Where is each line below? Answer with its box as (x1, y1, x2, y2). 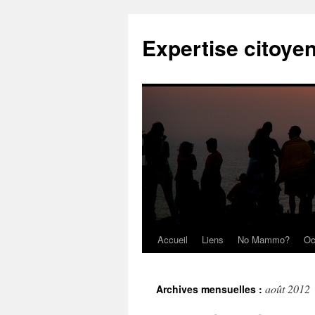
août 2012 (265, 281, 310, 296)
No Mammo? (238, 233, 290, 246)
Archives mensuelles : (156, 282, 265, 296)
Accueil (157, 233, 188, 246)
